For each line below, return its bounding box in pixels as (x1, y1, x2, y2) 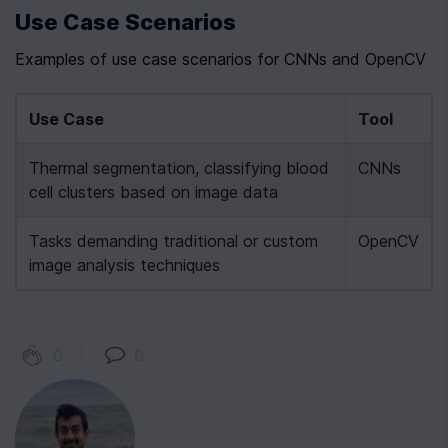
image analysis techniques (29, 255, 220, 276)
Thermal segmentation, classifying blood (29, 158, 329, 179)
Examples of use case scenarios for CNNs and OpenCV (15, 49, 426, 70)
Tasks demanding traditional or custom (29, 231, 318, 252)
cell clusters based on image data (29, 182, 278, 203)
